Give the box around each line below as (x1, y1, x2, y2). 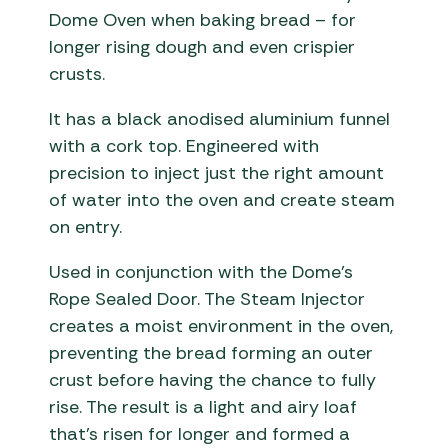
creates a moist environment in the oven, (49, 314, 394, 339)
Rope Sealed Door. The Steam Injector (49, 287, 366, 312)
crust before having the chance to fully (49, 368, 377, 393)
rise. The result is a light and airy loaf (49, 395, 358, 420)
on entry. (49, 215, 123, 240)
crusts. (49, 62, 106, 87)
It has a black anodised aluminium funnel (49, 107, 391, 132)
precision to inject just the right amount (49, 161, 385, 186)
